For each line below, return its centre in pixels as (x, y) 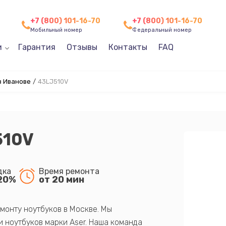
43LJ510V (53, 81)
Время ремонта (69, 171)
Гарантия (37, 47)
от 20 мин (61, 179)
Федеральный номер (162, 30)
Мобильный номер (56, 30)
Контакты (128, 47)
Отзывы (82, 47)
